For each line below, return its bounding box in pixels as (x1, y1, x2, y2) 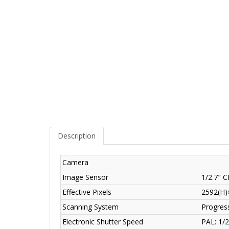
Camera (62, 157, 88, 168)
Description (58, 131, 96, 141)
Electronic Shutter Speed (62, 217, 143, 227)
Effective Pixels (62, 187, 111, 197)
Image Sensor (62, 172, 108, 182)
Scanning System (62, 202, 119, 212)
